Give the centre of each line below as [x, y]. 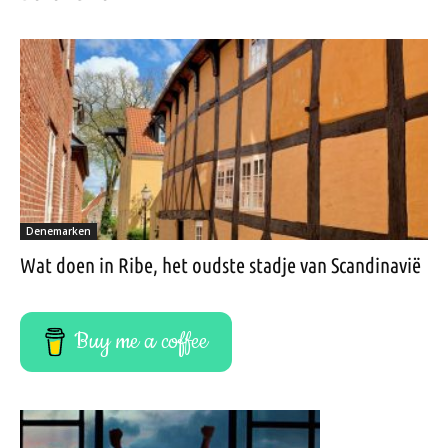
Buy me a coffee [141, 342]
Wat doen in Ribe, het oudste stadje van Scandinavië [220, 265]
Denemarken [58, 231]
